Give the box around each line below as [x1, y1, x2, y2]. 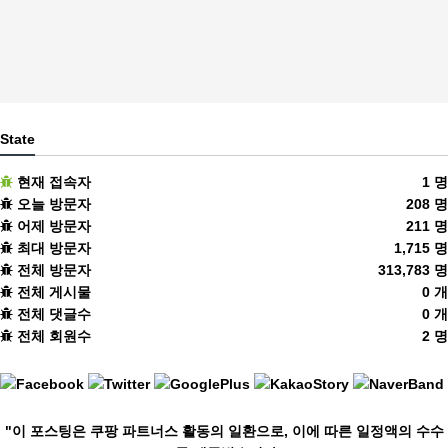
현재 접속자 [17, 173, 91, 190]
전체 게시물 [13, 283, 91, 300]
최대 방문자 [13, 239, 91, 256]
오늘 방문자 [13, 195, 91, 212]
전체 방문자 [13, 261, 91, 278]
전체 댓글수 [13, 305, 91, 322]
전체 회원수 [13, 327, 91, 344]
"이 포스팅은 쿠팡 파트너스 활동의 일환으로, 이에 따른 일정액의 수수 [4, 422, 444, 439]
